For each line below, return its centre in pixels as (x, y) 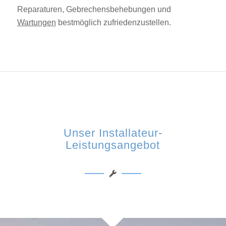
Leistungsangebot (113, 145)
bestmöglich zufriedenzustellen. (113, 22)
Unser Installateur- (113, 133)
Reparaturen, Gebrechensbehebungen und (94, 9)
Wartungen (36, 22)
